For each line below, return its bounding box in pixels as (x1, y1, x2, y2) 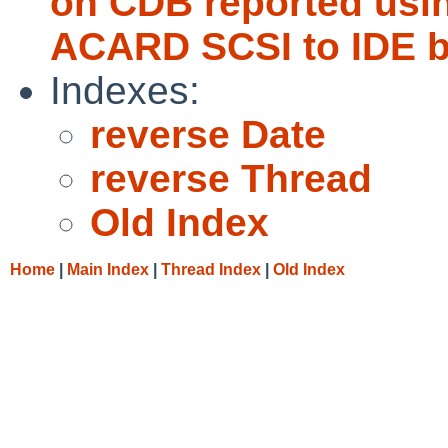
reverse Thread (90, 156, 372, 200)
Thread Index (161, 260, 261, 278)
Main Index (67, 260, 149, 278)
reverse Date (90, 112, 326, 156)
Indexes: (50, 68, 200, 112)
